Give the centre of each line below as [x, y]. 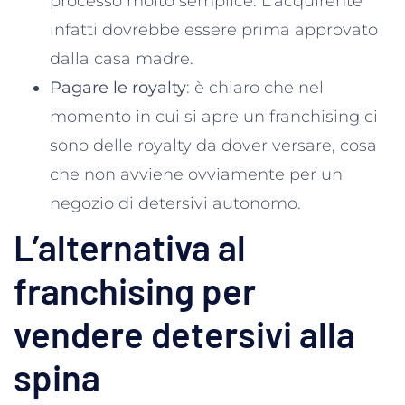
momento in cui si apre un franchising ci [214, 116]
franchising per [135, 290]
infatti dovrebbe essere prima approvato [214, 29]
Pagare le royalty [118, 87]
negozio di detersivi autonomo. [175, 203]
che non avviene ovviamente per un [196, 174]
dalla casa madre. [124, 58]
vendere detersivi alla [184, 333]
